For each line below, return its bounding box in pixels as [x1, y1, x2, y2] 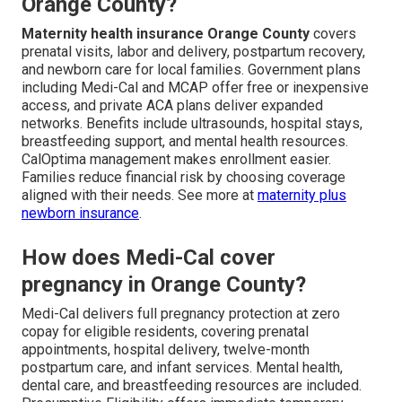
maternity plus [258, 187, 346, 205]
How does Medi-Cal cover [22, 245, 275, 271]
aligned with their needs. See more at [22, 187, 258, 205]
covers [310, 25, 356, 43]
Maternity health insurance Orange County [22, 25, 310, 43]
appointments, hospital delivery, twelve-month [22, 341, 310, 359]
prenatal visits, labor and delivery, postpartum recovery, [22, 43, 365, 61]
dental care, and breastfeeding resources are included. [22, 377, 362, 395]
